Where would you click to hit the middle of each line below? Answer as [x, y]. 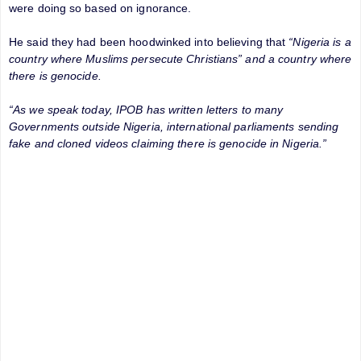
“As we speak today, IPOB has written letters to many [146, 109]
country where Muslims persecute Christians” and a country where [180, 58]
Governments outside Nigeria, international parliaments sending [174, 126]
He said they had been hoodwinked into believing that [149, 41]
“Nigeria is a [320, 41]
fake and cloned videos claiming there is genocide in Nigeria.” [168, 143]
